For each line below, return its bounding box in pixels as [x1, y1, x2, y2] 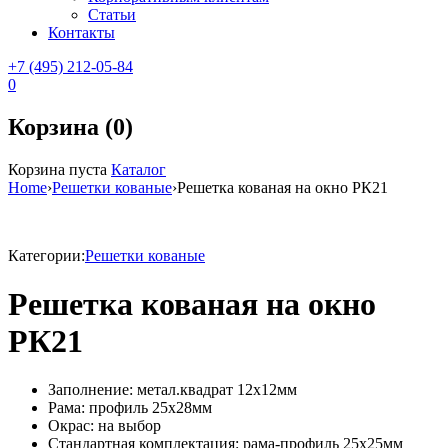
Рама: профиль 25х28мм [48, 399, 212, 417]
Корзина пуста [8, 160, 107, 178]
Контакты [48, 23, 115, 41]
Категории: [8, 246, 85, 264]
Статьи [88, 5, 136, 23]
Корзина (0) [8, 113, 133, 140]
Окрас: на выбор [48, 417, 161, 435]
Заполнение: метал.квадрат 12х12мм [48, 381, 297, 399]
